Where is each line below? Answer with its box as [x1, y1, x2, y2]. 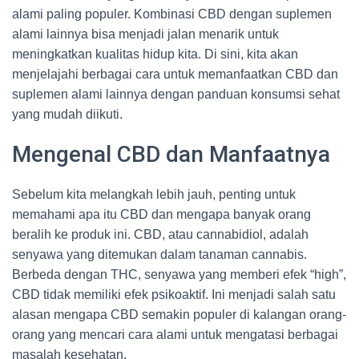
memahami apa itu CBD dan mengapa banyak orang [12, 208, 311, 221]
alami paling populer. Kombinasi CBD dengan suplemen [12, 7, 332, 21]
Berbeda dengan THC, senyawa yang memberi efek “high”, [12, 268, 346, 281]
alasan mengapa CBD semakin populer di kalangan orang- [12, 308, 346, 321]
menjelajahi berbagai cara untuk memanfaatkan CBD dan [12, 67, 338, 81]
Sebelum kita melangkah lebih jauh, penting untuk [12, 188, 296, 201]
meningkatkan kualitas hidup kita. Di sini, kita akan [12, 47, 298, 61]
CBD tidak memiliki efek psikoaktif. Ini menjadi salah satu [12, 288, 336, 301]
